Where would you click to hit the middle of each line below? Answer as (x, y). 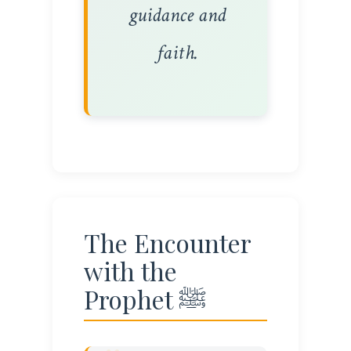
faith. (177, 52)
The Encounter (167, 242)
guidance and (177, 15)
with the (130, 270)
